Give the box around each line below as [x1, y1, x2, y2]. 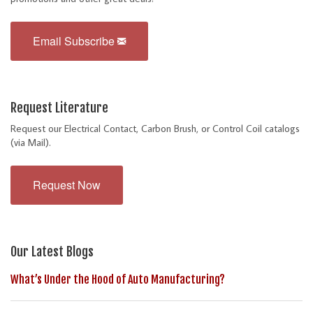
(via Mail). [10, 136, 51, 150]
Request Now [33, 177, 101, 194]
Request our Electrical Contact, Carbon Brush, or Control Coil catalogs [10, 122, 300, 136]
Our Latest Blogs [10, 244, 94, 260]
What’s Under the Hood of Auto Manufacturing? [10, 272, 225, 287]
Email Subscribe [33, 33, 117, 50]
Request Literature [10, 100, 108, 116]
